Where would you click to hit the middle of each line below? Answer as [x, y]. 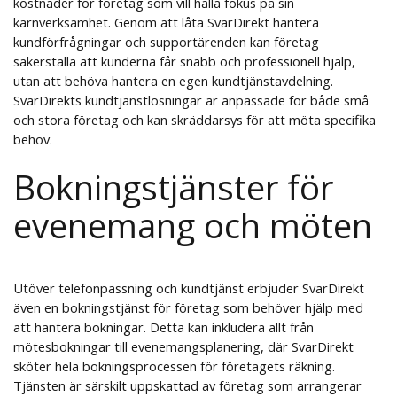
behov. [32, 140]
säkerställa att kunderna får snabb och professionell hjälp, [184, 62]
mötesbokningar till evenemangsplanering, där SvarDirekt [183, 347]
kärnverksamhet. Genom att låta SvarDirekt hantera [166, 23]
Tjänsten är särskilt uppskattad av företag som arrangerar [187, 386]
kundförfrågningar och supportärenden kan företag [166, 42]
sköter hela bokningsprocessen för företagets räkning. [174, 366]
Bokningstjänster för [173, 187]
